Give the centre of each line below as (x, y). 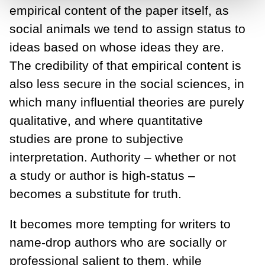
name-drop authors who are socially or (118, 243)
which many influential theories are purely (127, 102)
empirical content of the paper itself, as (119, 10)
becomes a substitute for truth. (97, 193)
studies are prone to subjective (96, 138)
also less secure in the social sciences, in (127, 83)
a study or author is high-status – (102, 175)
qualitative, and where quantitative (106, 120)
